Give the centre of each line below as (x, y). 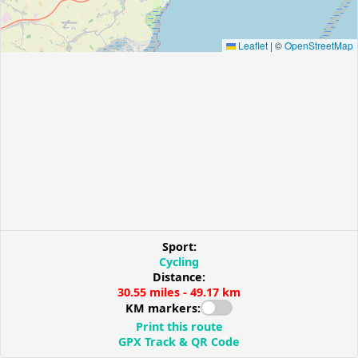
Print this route (179, 326)
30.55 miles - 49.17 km (179, 292)
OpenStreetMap (319, 45)
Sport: (179, 247)
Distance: (179, 277)
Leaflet (252, 45)
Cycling (179, 262)
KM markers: (163, 308)
